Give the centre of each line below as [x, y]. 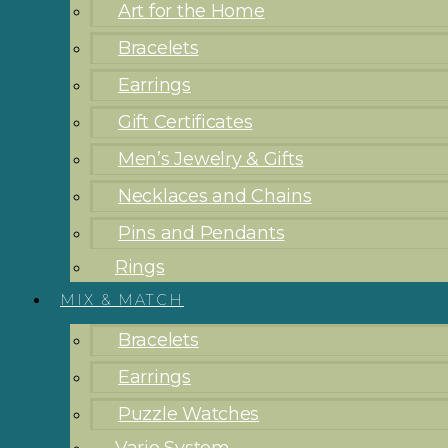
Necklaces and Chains [215, 196]
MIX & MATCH [122, 300]
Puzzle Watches [189, 414]
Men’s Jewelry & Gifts [211, 159]
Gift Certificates [185, 122]
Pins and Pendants [201, 233]
